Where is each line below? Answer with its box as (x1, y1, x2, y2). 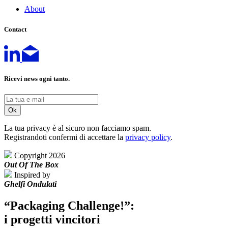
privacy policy (125, 132, 170, 141)
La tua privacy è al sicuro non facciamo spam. (4, 123, 151, 132)
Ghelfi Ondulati (4, 179, 56, 188)
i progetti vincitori (4, 212, 100, 226)
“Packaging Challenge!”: (4, 198, 134, 212)
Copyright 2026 (14, 151, 65, 160)
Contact (4, 25, 26, 33)
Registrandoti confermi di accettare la (4, 132, 125, 141)
